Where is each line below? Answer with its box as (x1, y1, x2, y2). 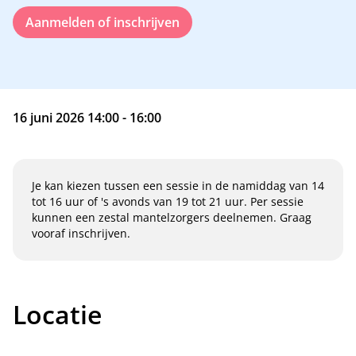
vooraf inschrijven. (32, 226, 130, 241)
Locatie (13, 297, 102, 331)
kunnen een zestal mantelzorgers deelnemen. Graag (32, 210, 311, 225)
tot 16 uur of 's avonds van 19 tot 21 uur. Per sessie (32, 194, 304, 209)
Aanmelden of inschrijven (25, 14, 180, 31)
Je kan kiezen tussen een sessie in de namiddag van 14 (32, 178, 324, 193)
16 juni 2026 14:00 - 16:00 (13, 109, 161, 126)
